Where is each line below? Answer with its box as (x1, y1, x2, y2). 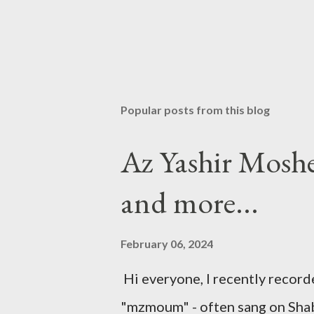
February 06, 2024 (121, 237, 213, 251)
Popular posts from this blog (121, 103, 270, 117)
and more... (121, 182, 259, 223)
